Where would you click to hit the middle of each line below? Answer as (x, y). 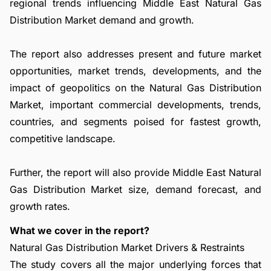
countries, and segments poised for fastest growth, (135, 122)
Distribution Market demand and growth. (102, 20)
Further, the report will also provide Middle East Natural (135, 172)
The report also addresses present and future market (135, 54)
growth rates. (40, 206)
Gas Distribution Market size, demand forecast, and (135, 189)
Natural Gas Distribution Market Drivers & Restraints (127, 247)
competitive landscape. (63, 139)
